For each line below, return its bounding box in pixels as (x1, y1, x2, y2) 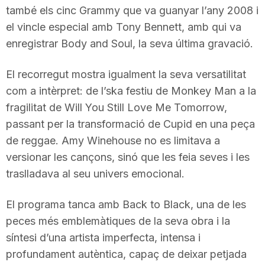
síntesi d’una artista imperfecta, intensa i (6, 231, 201, 244)
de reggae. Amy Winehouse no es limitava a (6, 134, 220, 147)
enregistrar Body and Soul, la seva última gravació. (6, 37, 253, 50)
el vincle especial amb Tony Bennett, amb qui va (6, 20, 241, 33)
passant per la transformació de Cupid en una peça (6, 117, 255, 130)
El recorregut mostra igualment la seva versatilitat (6, 67, 246, 80)
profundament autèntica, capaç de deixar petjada (6, 247, 247, 260)
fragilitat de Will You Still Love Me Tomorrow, (6, 101, 227, 114)
